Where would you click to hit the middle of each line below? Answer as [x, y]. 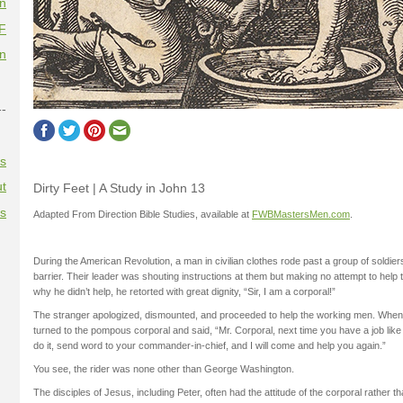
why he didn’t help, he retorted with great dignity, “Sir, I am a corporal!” [184, 292]
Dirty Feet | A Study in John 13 [119, 188]
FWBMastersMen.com [301, 214]
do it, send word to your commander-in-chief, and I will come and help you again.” [210, 346]
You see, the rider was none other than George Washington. [164, 369]
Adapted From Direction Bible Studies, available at [143, 214]
